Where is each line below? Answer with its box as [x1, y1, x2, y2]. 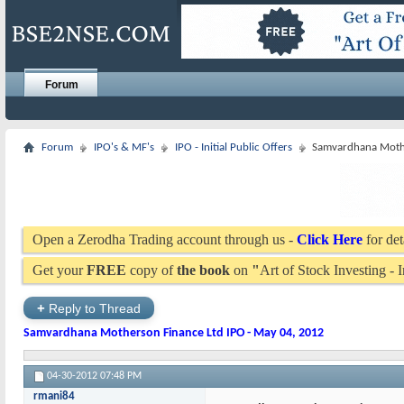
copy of [126, 262, 177, 278]
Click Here [297, 232, 363, 247]
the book [177, 262, 230, 278]
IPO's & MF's [94, 142, 154, 153]
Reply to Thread [45, 301, 141, 316]
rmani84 [33, 390, 75, 402]
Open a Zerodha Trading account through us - [32, 232, 297, 247]
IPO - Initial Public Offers [175, 142, 292, 153]
